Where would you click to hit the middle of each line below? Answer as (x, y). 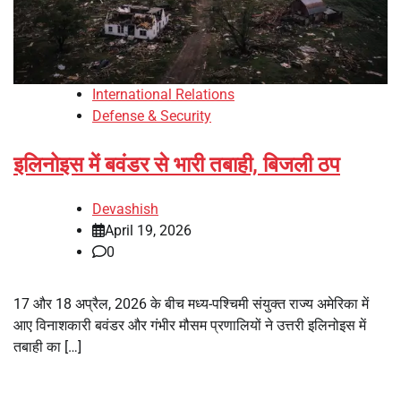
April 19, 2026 (148, 231)
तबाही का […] (47, 347)
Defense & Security (152, 116)
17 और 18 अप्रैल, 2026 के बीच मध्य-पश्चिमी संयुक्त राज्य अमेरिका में (191, 304)
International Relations (163, 95)
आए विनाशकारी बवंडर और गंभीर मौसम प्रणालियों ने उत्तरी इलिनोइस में (190, 326)
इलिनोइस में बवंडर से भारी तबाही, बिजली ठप (177, 165)
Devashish (125, 209)
